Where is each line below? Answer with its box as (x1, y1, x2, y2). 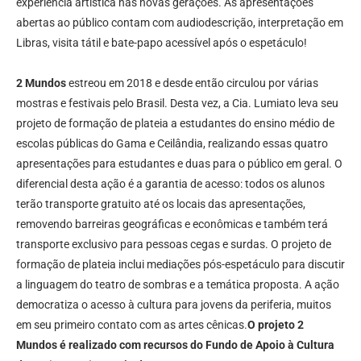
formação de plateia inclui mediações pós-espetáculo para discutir (16, 258, 345, 272)
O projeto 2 (247, 318, 304, 332)
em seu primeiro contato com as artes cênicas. (16, 318, 247, 332)
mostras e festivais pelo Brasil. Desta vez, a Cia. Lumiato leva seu (16, 97, 338, 110)
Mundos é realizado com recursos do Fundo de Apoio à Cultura (16, 338, 334, 352)
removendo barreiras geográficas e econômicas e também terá (16, 218, 328, 231)
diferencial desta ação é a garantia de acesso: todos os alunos (16, 177, 325, 191)
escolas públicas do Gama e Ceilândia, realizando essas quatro (16, 137, 328, 151)
